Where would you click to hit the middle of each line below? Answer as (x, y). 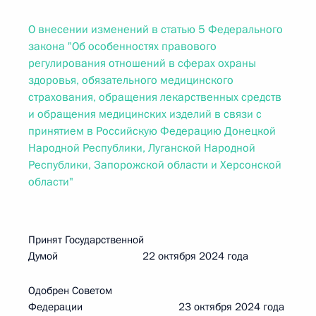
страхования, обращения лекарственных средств (155, 97)
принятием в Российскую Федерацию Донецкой (152, 131)
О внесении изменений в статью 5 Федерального (156, 30)
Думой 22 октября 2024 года (138, 256)
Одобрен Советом (70, 291)
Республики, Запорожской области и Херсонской (155, 165)
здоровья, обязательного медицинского (131, 80)
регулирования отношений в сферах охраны (142, 63)
